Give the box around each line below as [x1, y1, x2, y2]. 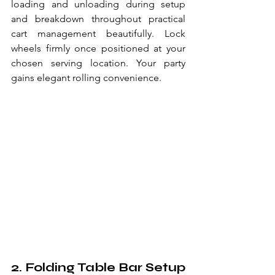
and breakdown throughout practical [11, 13, 185, 25]
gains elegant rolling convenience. [11, 72, 161, 83]
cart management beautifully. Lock [11, 28, 185, 39]
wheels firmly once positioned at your [11, 42, 185, 54]
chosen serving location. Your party [11, 57, 185, 69]
